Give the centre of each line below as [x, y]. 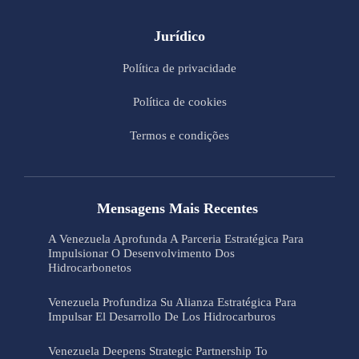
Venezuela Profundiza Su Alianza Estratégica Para [172, 302]
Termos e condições [179, 135]
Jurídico [179, 36]
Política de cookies [179, 101]
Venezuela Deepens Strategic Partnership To [158, 351]
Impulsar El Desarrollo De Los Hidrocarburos [162, 316]
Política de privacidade [179, 68]
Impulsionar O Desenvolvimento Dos [141, 253]
